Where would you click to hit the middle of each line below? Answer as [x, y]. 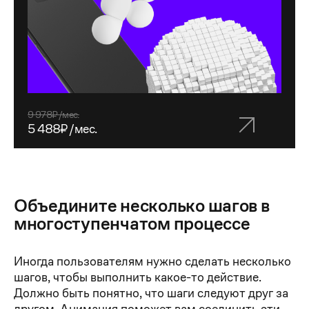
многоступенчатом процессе [132, 223]
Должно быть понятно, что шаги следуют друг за [151, 292]
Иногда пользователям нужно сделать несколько [152, 261]
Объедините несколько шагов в [142, 205]
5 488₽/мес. [62, 128]
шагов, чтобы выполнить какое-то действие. [138, 277]
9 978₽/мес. [53, 114]
